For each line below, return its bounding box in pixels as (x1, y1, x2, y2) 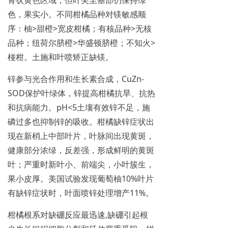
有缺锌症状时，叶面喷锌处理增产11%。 (8, 187, 154, 198)
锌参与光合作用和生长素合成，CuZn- (8, 73, 144, 84)
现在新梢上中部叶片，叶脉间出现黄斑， (8, 130, 154, 141)
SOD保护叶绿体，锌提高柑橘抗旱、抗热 (8, 87, 155, 99)
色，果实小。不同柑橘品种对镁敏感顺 (8, 8, 146, 20)
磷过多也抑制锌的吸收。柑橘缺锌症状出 (8, 116, 154, 127)
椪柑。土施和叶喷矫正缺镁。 (8, 51, 113, 63)
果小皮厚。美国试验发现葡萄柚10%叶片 (8, 173, 154, 184)
